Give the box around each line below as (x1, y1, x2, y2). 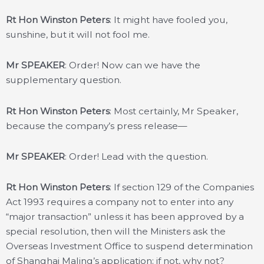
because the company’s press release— (6, 120, 187, 131)
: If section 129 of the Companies (110, 181, 254, 193)
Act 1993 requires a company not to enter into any (6, 196, 233, 207)
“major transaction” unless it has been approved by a (6, 210, 244, 222)
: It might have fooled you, (110, 14, 227, 26)
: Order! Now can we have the (65, 60, 200, 71)
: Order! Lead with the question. (65, 150, 208, 162)
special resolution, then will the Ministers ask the (6, 225, 226, 237)
